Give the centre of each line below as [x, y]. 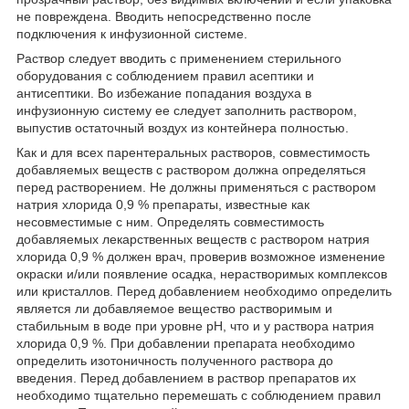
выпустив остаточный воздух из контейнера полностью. [183, 127]
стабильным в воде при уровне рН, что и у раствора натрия [195, 325]
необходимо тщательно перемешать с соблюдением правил [199, 395]
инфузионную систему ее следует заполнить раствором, [187, 110]
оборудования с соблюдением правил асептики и [165, 75]
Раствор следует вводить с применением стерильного [179, 58]
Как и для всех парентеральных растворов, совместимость [193, 152]
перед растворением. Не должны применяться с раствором [196, 187]
